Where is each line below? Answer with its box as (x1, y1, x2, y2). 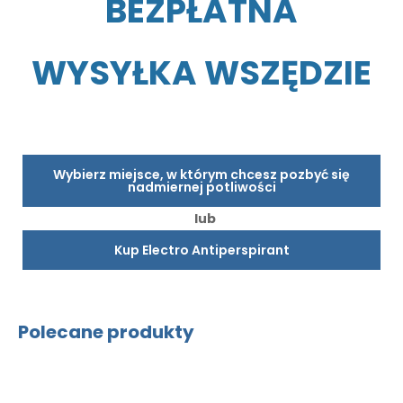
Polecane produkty (18, 318, 194, 345)
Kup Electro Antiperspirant (113, 240, 290, 259)
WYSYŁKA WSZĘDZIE (31, 49, 372, 96)
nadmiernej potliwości (127, 177, 276, 196)
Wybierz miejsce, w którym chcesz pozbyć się (53, 165, 350, 184)
